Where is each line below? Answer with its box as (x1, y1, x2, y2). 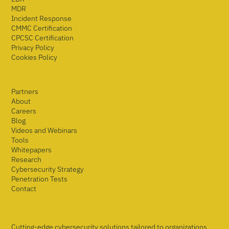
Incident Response (11, 14, 72, 23)
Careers (11, 106, 37, 116)
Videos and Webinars (11, 126, 78, 135)
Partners (11, 87, 39, 96)
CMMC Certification (11, 24, 73, 33)
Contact (11, 184, 37, 193)
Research (11, 155, 42, 164)
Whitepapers (11, 145, 52, 154)
